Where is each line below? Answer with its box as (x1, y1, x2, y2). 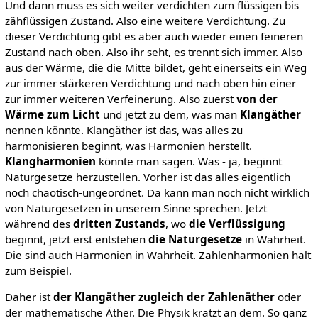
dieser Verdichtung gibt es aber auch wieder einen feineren (4, 28, 303, 43)
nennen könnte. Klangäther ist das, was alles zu (4, 122, 243, 137)
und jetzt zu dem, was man (99, 106, 240, 121)
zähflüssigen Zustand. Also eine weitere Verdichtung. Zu (4, 13, 285, 28)
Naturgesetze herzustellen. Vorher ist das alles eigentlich (4, 169, 290, 184)
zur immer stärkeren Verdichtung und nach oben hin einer (4, 75, 296, 90)
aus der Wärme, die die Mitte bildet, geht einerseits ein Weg (4, 60, 307, 75)
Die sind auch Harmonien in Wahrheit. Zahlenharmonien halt (4, 247, 311, 262)
